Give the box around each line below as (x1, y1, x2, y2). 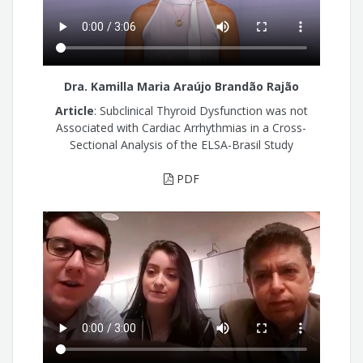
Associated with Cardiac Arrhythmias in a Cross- (56, 120, 307, 136)
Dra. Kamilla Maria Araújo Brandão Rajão (63, 78, 299, 94)
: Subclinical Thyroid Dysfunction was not (93, 103, 308, 119)
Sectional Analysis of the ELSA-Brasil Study (69, 137, 293, 153)
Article (54, 103, 94, 119)
